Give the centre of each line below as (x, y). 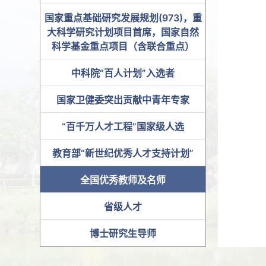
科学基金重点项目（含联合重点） (123, 47)
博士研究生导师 (123, 234)
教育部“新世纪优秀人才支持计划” (123, 153)
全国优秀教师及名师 (123, 180)
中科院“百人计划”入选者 (123, 73)
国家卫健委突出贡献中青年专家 (123, 100)
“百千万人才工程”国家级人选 (123, 127)
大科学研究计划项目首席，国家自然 (123, 32)
